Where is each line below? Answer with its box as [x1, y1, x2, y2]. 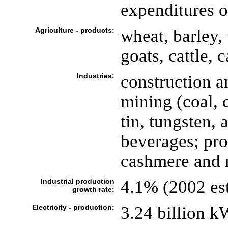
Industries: [76, 72, 115, 80]
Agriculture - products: [35, 26, 115, 34]
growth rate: [72, 185, 115, 193]
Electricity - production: [32, 203, 115, 211]
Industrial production [40, 177, 115, 185]
